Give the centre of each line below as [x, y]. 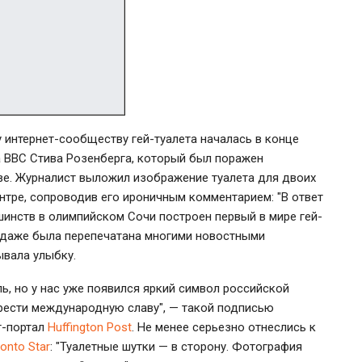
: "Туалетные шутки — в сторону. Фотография [176, 346]
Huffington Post [90, 327]
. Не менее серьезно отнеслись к [224, 327]
